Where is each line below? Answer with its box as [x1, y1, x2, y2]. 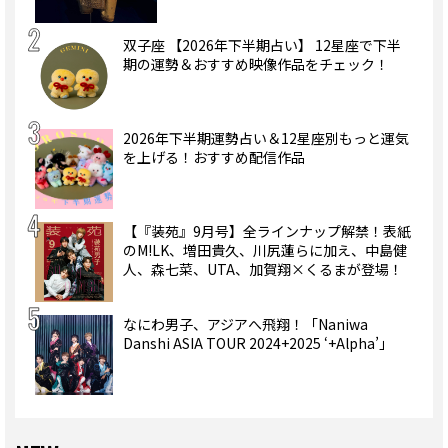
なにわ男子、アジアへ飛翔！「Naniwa [122, 313, 368, 334]
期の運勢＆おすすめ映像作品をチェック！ [122, 53, 389, 74]
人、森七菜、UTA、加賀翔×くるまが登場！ [122, 258, 403, 279]
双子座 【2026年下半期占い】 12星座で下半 [122, 34, 401, 55]
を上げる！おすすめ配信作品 [122, 146, 305, 167]
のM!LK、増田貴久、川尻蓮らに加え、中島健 [122, 239, 407, 260]
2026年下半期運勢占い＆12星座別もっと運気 [122, 127, 409, 148]
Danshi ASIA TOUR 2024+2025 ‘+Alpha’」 [122, 332, 393, 353]
